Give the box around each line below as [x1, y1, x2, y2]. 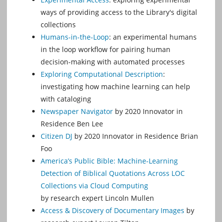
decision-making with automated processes [41, 57, 185, 67]
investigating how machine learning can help [41, 82, 190, 92]
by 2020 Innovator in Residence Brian [72, 131, 198, 141]
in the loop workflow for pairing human [41, 45, 170, 55]
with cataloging [41, 94, 91, 104]
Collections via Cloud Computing [41, 181, 148, 191]
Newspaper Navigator [41, 107, 113, 116]
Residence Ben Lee [41, 119, 103, 129]
